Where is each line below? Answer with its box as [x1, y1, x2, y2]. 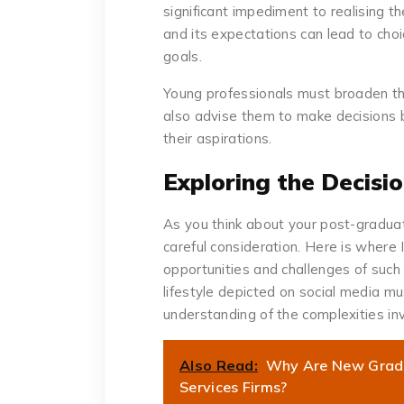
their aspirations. [163, 130, 272, 148]
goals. [163, 48, 202, 66]
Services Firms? [179, 378, 288, 397]
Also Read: [179, 356, 258, 375]
